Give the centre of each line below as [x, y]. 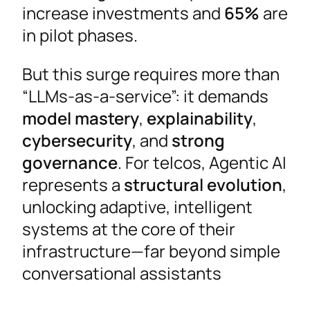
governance [70, 163]
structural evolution [203, 185]
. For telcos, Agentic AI [202, 163]
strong [198, 140]
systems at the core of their [129, 229]
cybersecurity [77, 140]
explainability [200, 118]
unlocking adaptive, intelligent [137, 207]
